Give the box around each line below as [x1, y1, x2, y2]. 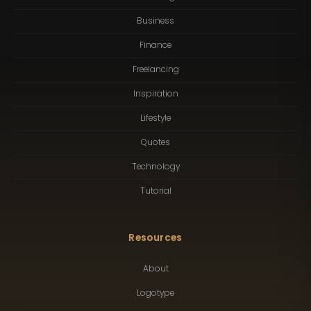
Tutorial [140, 185, 171, 197]
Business [137, 15, 174, 27]
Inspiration [133, 88, 178, 100]
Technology [131, 161, 180, 173]
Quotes [141, 137, 170, 149]
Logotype [137, 287, 174, 299]
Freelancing [132, 64, 179, 76]
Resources [128, 231, 183, 245]
